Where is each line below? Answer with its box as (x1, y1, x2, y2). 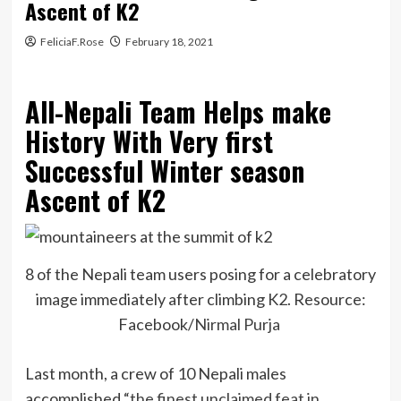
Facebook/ (118, 314, 194, 335)
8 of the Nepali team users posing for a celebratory (25, 264, 376, 285)
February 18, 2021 (124, 34, 213, 48)
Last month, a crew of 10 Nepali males (24, 363, 286, 384)
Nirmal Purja (194, 314, 283, 335)
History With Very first (24, 120, 273, 161)
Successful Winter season (24, 149, 304, 191)
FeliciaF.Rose (39, 34, 104, 48)
